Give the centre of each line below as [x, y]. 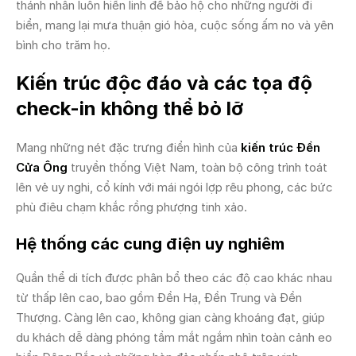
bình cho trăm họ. [63, 45]
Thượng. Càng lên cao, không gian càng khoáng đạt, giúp [170, 317]
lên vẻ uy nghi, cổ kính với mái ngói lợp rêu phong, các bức [174, 187]
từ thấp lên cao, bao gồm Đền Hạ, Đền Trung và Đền [159, 298]
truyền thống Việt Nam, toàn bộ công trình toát [197, 167]
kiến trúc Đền [281, 147]
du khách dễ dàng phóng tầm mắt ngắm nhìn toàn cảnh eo [174, 337]
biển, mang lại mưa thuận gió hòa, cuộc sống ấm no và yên [175, 25]
